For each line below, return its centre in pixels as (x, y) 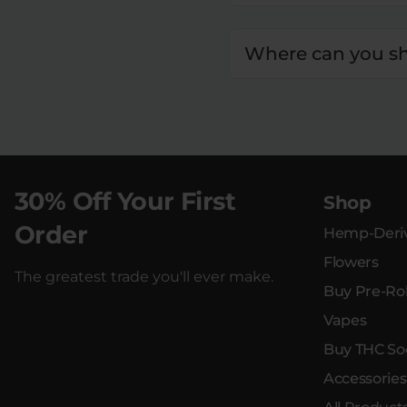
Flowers (351, 263)
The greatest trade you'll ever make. (144, 277)
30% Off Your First (125, 202)
